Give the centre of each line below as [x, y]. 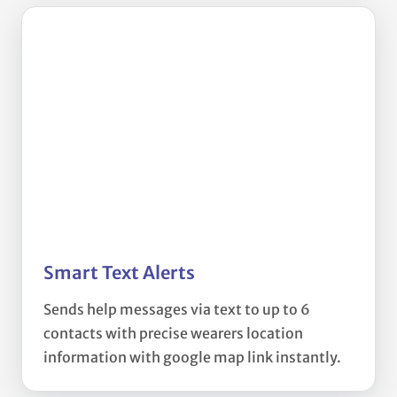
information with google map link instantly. [192, 358]
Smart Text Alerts [119, 273]
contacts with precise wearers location [173, 334]
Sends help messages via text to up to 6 [177, 310]
